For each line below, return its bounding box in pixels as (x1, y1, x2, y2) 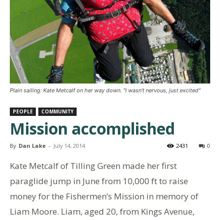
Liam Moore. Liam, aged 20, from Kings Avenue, (10, 206, 194, 217)
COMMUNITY (41, 108, 74, 115)
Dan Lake (19, 142, 46, 149)
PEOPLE (13, 108, 33, 115)
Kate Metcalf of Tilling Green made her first (10, 160, 177, 171)
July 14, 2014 (54, 142, 85, 149)
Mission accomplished (10, 118, 175, 139)
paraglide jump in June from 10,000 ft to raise (10, 175, 188, 187)
